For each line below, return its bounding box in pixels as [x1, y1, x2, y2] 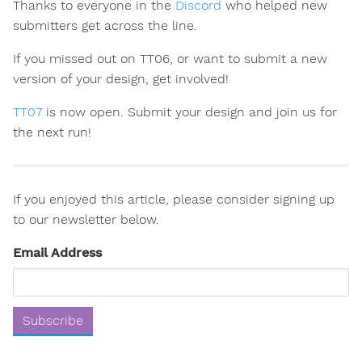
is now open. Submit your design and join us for [42, 104, 337, 120]
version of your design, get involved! [13, 71, 229, 87]
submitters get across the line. [13, 18, 197, 34]
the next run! [13, 124, 91, 141]
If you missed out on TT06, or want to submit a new [13, 51, 327, 67]
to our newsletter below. [13, 212, 159, 228]
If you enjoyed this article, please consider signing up [13, 192, 335, 208]
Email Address [13, 245, 102, 261]
